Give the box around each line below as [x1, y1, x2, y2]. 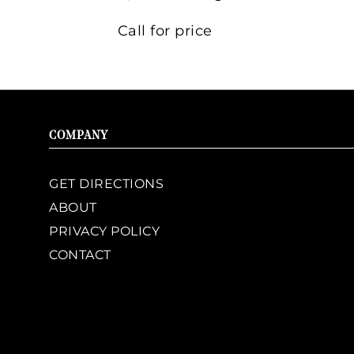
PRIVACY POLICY [49, 224, 160, 239]
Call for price [117, 22, 213, 40]
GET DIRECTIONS [49, 176, 164, 192]
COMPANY [49, 130, 108, 143]
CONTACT [49, 247, 111, 263]
